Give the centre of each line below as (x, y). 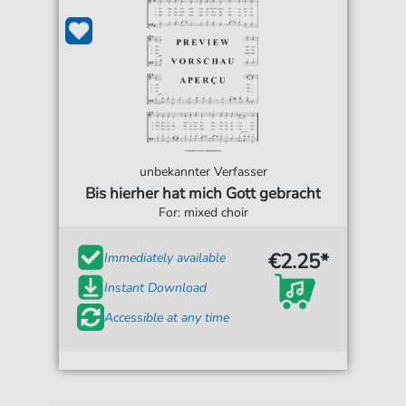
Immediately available (165, 257)
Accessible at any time (167, 317)
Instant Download (156, 287)
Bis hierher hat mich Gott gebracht (203, 194)
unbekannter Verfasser (203, 172)
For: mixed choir (203, 213)
